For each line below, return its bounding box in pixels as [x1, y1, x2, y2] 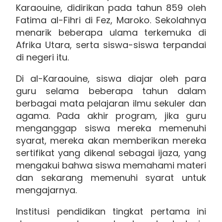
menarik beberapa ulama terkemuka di [16, 26, 206, 39]
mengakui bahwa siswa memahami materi [16, 159, 206, 171]
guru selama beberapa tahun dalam [16, 84, 206, 97]
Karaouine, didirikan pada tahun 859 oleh [16, 1, 206, 14]
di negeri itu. [16, 51, 69, 63]
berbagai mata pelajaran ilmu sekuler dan [16, 97, 206, 110]
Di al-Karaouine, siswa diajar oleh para [16, 72, 206, 85]
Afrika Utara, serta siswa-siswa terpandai [16, 38, 206, 51]
